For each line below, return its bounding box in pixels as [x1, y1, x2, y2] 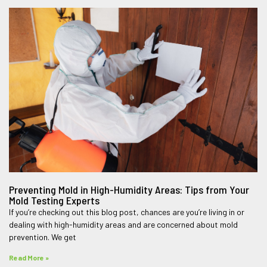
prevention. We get [8, 231, 76, 242]
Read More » [8, 253, 49, 262]
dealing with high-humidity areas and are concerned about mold [8, 219, 238, 229]
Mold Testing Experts [8, 193, 100, 207]
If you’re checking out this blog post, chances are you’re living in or [8, 206, 244, 217]
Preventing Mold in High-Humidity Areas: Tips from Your [8, 182, 249, 196]
